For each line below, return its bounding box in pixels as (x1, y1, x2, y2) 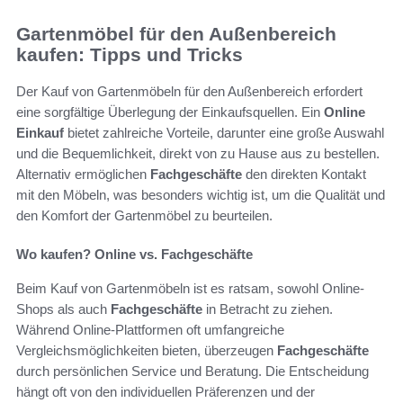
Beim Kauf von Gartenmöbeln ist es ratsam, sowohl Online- (16, 280, 364, 296)
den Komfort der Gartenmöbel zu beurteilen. (16, 207, 273, 223)
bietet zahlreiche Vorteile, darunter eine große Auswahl (64, 124, 384, 140)
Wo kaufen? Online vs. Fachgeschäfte (16, 246, 253, 262)
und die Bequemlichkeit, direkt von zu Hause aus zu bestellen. (16, 145, 380, 161)
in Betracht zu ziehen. (202, 300, 333, 317)
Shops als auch (16, 300, 111, 317)
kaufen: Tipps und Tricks (16, 44, 243, 66)
